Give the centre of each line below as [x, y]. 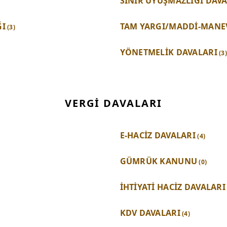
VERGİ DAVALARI [113, 103]
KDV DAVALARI [150, 213]
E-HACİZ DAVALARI [158, 136]
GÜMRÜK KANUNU [159, 161]
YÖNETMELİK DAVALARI [168, 52]
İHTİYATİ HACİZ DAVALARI [173, 187]
